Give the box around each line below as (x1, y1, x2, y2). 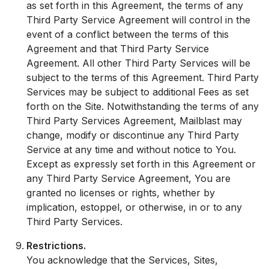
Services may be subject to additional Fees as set (26, 86, 249, 98)
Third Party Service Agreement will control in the (26, 14, 250, 26)
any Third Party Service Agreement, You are (26, 172, 231, 184)
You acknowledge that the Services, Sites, (26, 254, 218, 266)
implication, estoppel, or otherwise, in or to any (26, 201, 242, 213)
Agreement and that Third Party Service (26, 43, 209, 55)
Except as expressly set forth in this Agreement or (26, 158, 256, 170)
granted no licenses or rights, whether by (26, 187, 215, 199)
